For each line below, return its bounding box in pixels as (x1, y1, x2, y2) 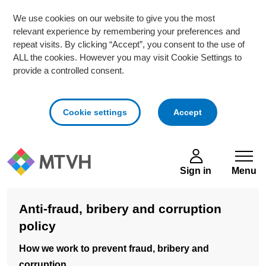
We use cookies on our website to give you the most (13, 14, 215, 23)
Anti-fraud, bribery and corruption (19, 202, 221, 216)
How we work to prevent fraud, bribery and (19, 243, 209, 254)
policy (19, 219, 56, 233)
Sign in (180, 166, 211, 176)
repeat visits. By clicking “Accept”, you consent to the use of (13, 40, 245, 49)
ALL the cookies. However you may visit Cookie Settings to (13, 53, 242, 62)
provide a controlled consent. (13, 66, 124, 75)
